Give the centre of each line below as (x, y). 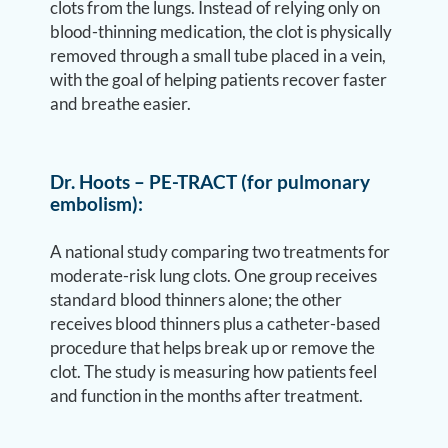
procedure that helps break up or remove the (213, 347)
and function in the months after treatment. (207, 395)
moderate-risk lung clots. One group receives (214, 275)
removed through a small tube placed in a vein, (218, 55)
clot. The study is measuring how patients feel (214, 371)
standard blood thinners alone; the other (196, 299)
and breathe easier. (121, 103)
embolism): (97, 203)
